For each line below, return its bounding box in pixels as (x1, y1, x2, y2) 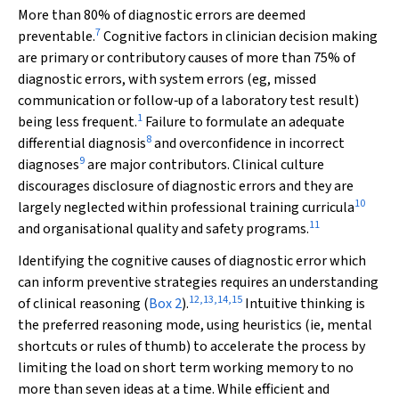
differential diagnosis (18, 134, 146, 153)
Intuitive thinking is (242, 294, 365, 313)
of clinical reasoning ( (18, 294, 149, 313)
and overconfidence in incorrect (151, 134, 345, 153)
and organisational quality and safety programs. (18, 219, 309, 239)
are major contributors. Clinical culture (85, 155, 324, 175)
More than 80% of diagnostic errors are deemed (18, 5, 305, 25)
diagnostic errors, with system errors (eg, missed (18, 69, 316, 89)
